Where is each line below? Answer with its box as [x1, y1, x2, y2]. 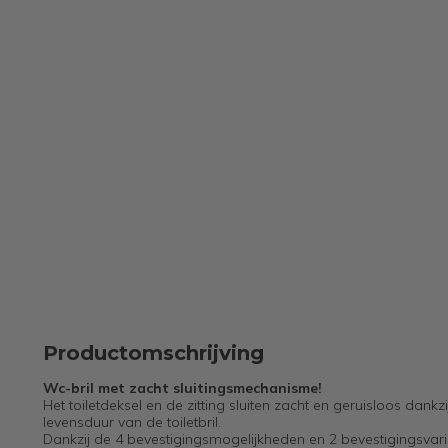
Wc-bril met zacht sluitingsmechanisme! [43, 379, 322, 397]
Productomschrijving [43, 341, 264, 365]
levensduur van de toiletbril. [43, 413, 221, 431]
